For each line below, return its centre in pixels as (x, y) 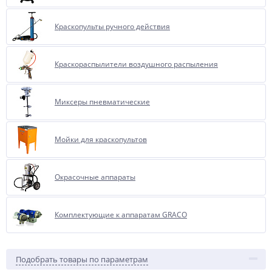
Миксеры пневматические (102, 102)
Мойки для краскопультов (101, 139)
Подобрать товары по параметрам (82, 259)
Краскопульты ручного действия (112, 26)
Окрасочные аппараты (95, 177)
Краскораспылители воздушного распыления (136, 64)
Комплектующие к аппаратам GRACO (121, 215)
